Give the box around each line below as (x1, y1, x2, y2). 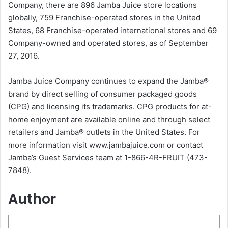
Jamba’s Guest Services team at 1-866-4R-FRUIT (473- (8, 152, 208, 162)
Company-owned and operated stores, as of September (8, 38, 209, 48)
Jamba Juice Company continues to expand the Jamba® (8, 76, 209, 86)
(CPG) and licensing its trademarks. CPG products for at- (8, 101, 212, 111)
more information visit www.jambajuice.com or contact (8, 139, 203, 150)
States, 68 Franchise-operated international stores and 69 (8, 25, 217, 35)
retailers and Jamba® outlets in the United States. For (8, 127, 200, 137)
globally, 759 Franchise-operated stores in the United (8, 12, 201, 22)
